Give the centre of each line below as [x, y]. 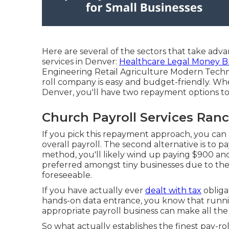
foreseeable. [67, 175]
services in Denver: [81, 61]
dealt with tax [173, 190]
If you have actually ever [94, 190]
